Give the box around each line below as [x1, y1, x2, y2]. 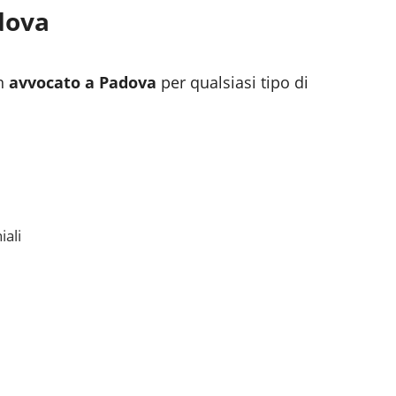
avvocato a [9, 72, 99, 93]
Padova [99, 72, 156, 93]
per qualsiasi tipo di [156, 72, 308, 93]
